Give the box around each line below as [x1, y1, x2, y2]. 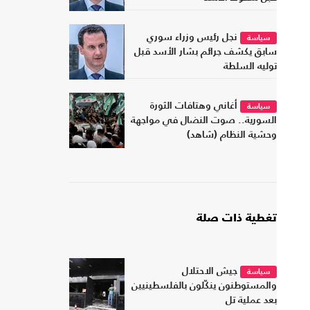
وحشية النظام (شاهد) [187, 129, 277, 140]
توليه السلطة [224, 61, 277, 71]
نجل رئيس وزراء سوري [147, 32, 237, 42]
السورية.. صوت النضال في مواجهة [131, 115, 277, 125]
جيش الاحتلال [182, 266, 237, 276]
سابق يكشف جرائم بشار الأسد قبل [134, 46, 277, 57]
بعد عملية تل [226, 295, 277, 305]
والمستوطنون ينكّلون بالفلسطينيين [131, 280, 277, 291]
